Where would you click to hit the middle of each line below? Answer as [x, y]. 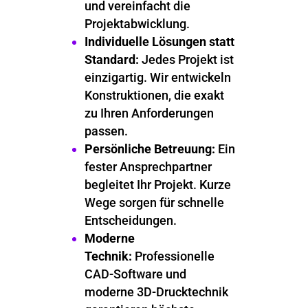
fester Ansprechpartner [148, 167]
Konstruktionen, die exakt [154, 95]
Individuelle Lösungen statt [159, 42]
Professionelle [173, 256]
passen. [106, 131]
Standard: [111, 59]
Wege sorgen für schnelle [154, 202]
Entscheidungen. [130, 220]
